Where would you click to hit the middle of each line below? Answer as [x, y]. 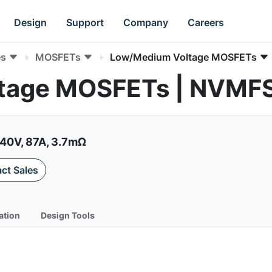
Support [85, 22]
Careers [206, 22]
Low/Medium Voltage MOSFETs [183, 57]
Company [146, 22]
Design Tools [68, 215]
